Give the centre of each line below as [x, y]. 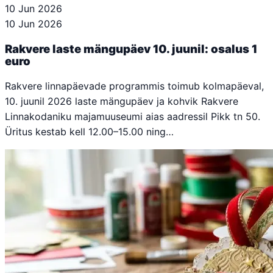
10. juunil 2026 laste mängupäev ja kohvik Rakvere [122, 101]
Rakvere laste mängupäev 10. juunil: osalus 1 [131, 49]
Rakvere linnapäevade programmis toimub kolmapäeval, [134, 86]
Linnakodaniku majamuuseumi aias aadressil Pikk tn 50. [133, 117]
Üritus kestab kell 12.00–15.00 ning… [89, 132]
